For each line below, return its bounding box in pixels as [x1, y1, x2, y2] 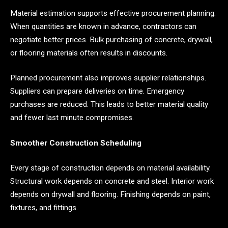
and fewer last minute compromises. [10, 113, 134, 123]
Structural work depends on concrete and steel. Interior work [10, 177, 214, 186]
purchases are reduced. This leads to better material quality [10, 100, 208, 109]
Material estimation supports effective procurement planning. [10, 8, 216, 18]
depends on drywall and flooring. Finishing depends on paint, [10, 190, 211, 199]
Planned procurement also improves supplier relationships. [10, 73, 206, 83]
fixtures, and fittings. [10, 203, 78, 213]
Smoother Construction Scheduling [10, 138, 141, 148]
